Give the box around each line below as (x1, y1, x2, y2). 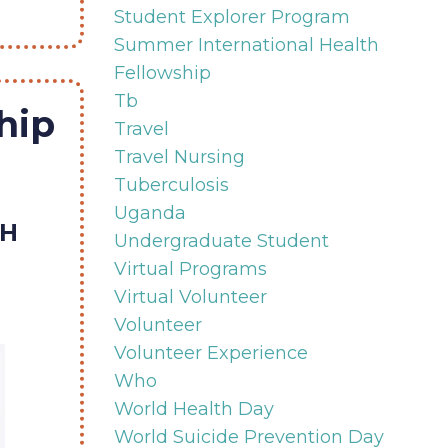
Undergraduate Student (113, 229, 329, 252)
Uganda (113, 201, 186, 224)
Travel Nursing (113, 145, 245, 168)
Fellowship (113, 61, 211, 84)
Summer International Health (113, 33, 379, 56)
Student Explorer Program (113, 5, 350, 28)
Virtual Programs (113, 257, 267, 280)
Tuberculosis (113, 173, 229, 196)
